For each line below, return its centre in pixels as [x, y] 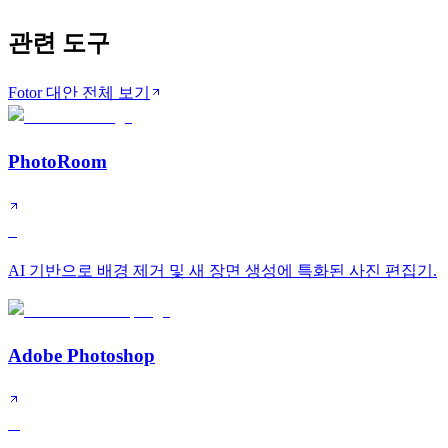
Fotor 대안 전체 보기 [79, 93]
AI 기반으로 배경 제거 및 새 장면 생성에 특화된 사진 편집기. [222, 270]
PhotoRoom [57, 162]
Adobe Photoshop [81, 355]
